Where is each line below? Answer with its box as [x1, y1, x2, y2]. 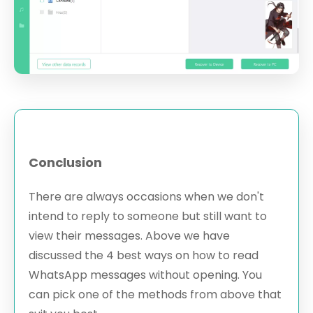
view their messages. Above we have [29, 228, 230, 245]
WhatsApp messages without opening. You [29, 267, 262, 284]
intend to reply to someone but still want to [29, 208, 267, 225]
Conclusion [29, 154, 102, 172]
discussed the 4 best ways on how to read [29, 247, 259, 264]
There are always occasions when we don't [29, 189, 264, 205]
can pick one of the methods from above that [29, 286, 282, 303]
